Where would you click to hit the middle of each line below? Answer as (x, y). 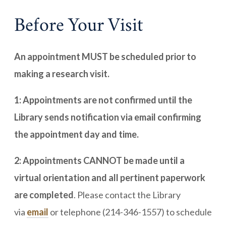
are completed (44, 195)
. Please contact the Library (127, 195)
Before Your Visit (79, 27)
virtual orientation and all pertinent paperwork (110, 178)
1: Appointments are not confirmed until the (103, 100)
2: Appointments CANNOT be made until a (99, 161)
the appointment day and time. (76, 134)
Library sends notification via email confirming (108, 117)
